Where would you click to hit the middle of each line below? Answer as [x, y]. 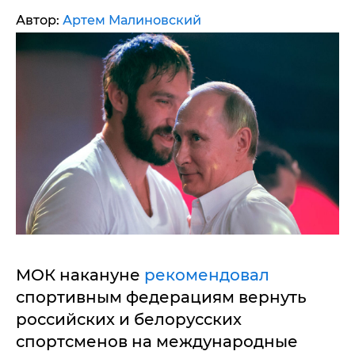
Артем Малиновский [132, 20]
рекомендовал [207, 275]
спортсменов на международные [157, 342]
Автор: [39, 20]
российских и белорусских [129, 319]
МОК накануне [80, 275]
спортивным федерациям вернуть [161, 297]
